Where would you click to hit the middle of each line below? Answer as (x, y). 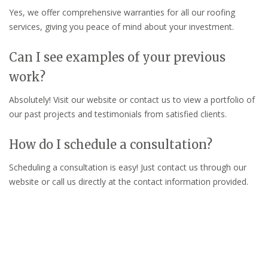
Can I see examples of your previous (117, 57)
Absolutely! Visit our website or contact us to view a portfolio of (132, 100)
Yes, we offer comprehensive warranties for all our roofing (122, 13)
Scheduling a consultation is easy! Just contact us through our (128, 167)
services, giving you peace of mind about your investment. (121, 27)
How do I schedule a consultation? (111, 145)
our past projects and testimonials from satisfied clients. (118, 114)
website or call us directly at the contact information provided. (129, 182)
